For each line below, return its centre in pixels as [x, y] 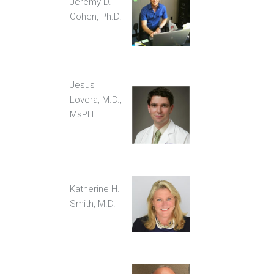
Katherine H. [95, 189]
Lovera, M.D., [96, 100]
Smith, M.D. [93, 203]
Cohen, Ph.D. [96, 17]
